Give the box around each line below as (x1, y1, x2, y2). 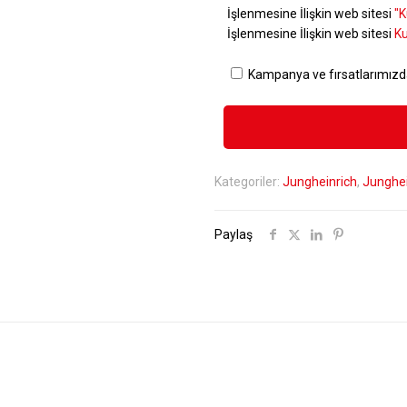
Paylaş (214, 227, 253, 242)
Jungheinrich (283, 174, 357, 189)
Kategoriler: (214, 174, 283, 189)
